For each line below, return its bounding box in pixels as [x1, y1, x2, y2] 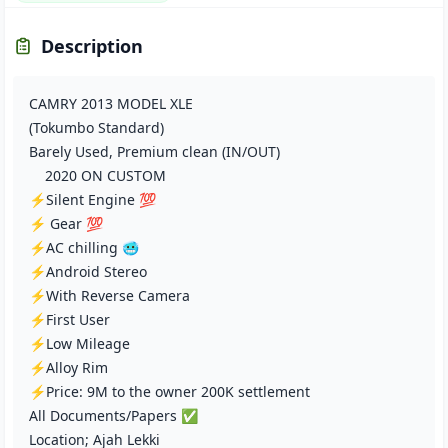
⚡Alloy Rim [29, 358, 108, 377]
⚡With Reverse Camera [29, 286, 194, 305]
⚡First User [29, 310, 114, 329]
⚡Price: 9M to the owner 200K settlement [29, 382, 314, 401]
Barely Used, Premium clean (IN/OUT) [29, 142, 280, 161]
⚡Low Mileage [29, 334, 134, 353]
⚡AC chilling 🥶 [29, 238, 151, 257]
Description [41, 34, 143, 58]
